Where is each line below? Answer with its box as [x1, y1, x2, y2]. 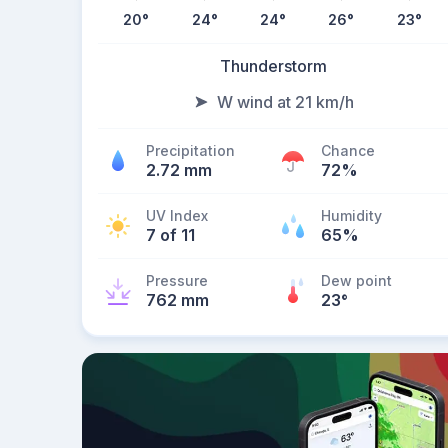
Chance [321, 142, 375, 159]
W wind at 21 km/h [216, 92, 354, 112]
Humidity [321, 207, 382, 224]
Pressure [146, 272, 208, 289]
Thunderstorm [219, 56, 327, 76]
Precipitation [146, 142, 235, 159]
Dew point [321, 272, 392, 289]
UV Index [146, 207, 208, 224]
